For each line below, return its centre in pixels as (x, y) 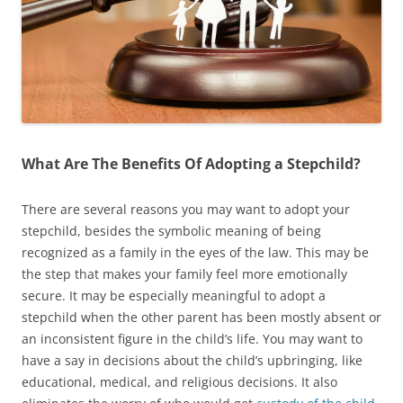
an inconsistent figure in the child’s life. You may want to (192, 338)
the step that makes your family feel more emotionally (184, 273)
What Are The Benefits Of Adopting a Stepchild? (191, 163)
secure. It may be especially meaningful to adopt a (174, 295)
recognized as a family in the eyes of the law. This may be (195, 252)
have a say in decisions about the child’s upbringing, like (192, 360)
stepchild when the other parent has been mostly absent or (201, 317)
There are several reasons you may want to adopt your (186, 209)
